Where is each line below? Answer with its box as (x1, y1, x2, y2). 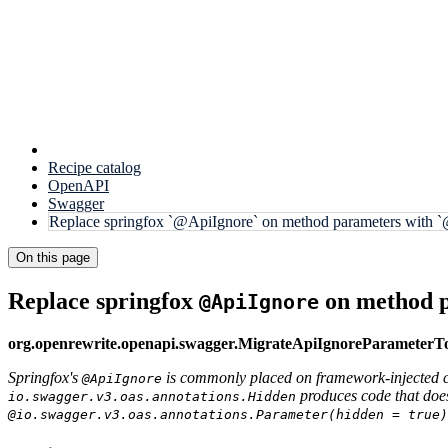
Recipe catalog (48, 159, 141, 176)
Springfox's (8, 368, 82, 386)
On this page (16, 250, 90, 265)
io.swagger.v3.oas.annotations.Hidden (8, 388, 296, 404)
